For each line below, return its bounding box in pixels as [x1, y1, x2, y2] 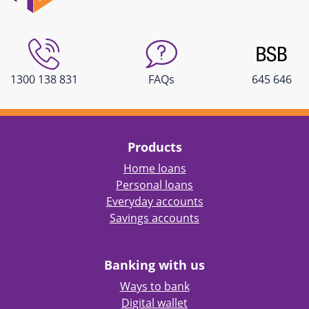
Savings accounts [110, 210, 199, 226]
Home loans [123, 161, 186, 176]
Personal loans [116, 177, 193, 192]
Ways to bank [119, 279, 190, 294]
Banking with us [104, 257, 205, 273]
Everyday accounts [106, 194, 203, 209]
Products [127, 139, 182, 155]
